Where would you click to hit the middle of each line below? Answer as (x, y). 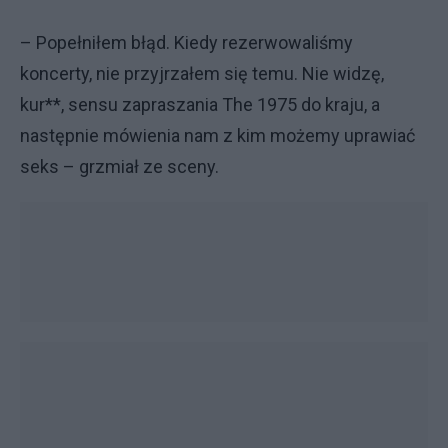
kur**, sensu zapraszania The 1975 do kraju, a (200, 104)
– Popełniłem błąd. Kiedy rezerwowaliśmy (186, 42)
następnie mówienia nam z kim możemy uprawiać (217, 135)
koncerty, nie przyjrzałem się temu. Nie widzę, (202, 73)
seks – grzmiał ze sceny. (121, 166)
